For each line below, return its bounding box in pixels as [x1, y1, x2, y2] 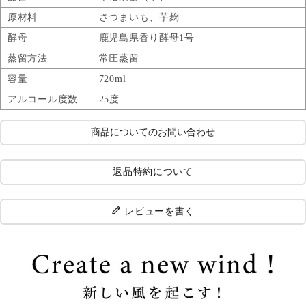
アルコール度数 [8, 94, 78, 105]
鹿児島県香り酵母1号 [98, 32, 195, 43]
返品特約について [113, 166, 193, 177]
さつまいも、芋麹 [98, 12, 180, 23]
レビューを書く [124, 206, 195, 217]
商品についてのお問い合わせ [91, 126, 215, 137]
